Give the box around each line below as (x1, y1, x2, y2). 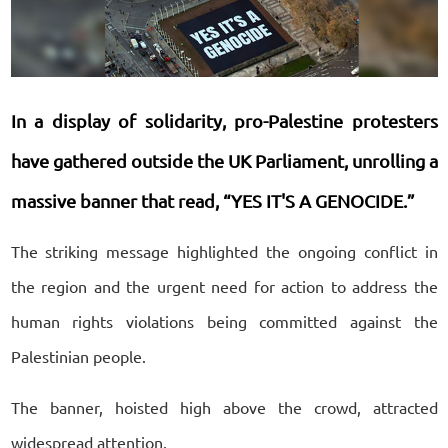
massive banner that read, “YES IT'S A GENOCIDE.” (10, 189, 415, 211)
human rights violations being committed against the (10, 310, 438, 331)
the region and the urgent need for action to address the (10, 275, 438, 296)
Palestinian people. (10, 345, 146, 366)
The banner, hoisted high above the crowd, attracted (10, 396, 438, 417)
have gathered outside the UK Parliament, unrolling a (10, 149, 438, 171)
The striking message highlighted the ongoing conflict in (10, 240, 438, 261)
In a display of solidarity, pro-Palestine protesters (10, 109, 438, 131)
